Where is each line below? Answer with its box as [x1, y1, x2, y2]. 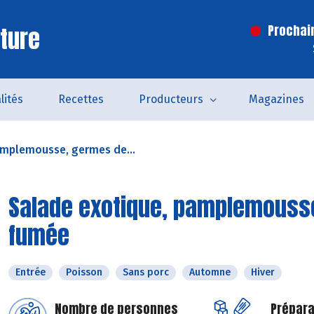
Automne [189, 266, 231, 278]
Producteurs [138, 93, 203, 106]
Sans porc [123, 266, 169, 278]
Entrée [15, 266, 46, 278]
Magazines [248, 93, 304, 106]
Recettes [57, 93, 104, 106]
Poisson [66, 266, 102, 278]
